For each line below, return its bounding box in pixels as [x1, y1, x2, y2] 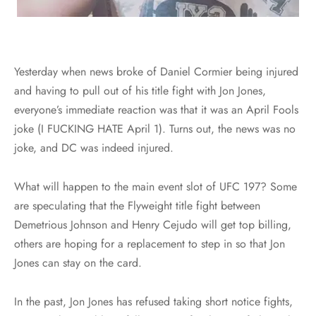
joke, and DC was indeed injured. [14, 139, 174, 156]
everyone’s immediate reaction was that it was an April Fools [14, 101, 298, 118]
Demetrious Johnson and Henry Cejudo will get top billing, [14, 216, 291, 233]
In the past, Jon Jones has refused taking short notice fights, [14, 293, 293, 310]
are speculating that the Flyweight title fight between [14, 197, 260, 214]
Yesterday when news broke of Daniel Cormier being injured [14, 63, 298, 80]
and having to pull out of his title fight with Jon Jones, [14, 82, 266, 99]
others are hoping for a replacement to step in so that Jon [14, 235, 285, 252]
